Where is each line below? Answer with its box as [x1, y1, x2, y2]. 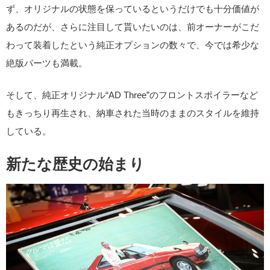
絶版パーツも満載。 [6, 58, 87, 69]
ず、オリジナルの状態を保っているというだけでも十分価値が [6, 4, 259, 14]
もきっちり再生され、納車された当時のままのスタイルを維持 [6, 107, 259, 118]
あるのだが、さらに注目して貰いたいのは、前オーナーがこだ [6, 22, 259, 33]
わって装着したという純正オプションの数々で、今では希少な [6, 40, 259, 51]
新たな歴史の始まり [6, 155, 145, 173]
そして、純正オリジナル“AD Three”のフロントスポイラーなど [6, 89, 258, 100]
